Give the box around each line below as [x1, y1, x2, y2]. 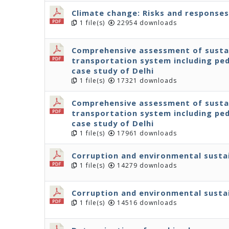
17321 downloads [115, 76, 177, 85]
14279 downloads [115, 161, 177, 170]
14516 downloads [115, 198, 177, 207]
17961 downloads [115, 129, 177, 138]
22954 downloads [115, 18, 177, 27]
